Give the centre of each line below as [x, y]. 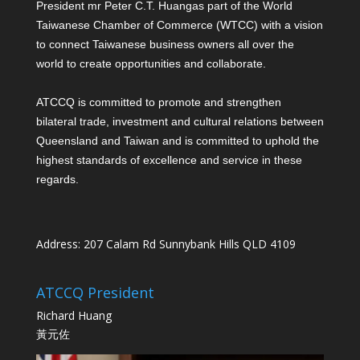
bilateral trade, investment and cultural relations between [180, 122]
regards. [57, 180]
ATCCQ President [95, 292]
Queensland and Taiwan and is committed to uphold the [177, 141]
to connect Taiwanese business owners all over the [165, 45]
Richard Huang [74, 315]
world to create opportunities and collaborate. [151, 64]
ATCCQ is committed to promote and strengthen [158, 102]
